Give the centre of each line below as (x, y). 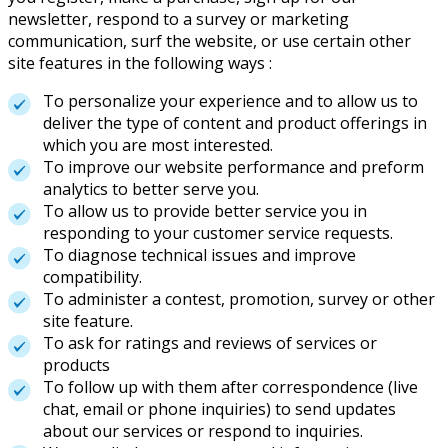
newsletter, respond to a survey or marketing (178, 19)
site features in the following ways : (140, 63)
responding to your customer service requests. (218, 233)
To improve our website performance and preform (233, 167)
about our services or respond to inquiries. (203, 431)
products (76, 365)
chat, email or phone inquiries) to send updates (219, 409)
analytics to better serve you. (151, 189)
